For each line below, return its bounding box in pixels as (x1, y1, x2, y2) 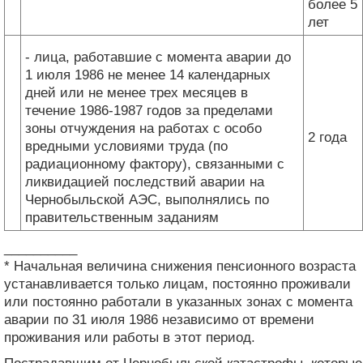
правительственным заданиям (25, 209, 219, 225)
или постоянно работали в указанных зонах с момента (4, 293, 352, 310)
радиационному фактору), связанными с (25, 156, 284, 172)
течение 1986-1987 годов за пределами (25, 102, 273, 118)
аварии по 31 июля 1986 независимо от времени (4, 311, 314, 327)
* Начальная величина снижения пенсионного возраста (4, 258, 356, 274)
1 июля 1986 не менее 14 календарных (25, 66, 271, 83)
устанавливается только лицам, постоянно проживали (4, 275, 351, 292)
